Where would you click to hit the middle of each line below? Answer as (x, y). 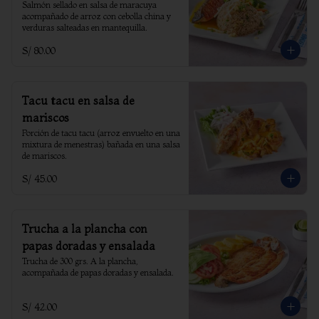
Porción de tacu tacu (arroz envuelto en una (101, 133)
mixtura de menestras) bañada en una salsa (101, 144)
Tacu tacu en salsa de (78, 100)
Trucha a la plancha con (85, 229)
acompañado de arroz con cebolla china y (96, 16)
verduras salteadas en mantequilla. (85, 27)
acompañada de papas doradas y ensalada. (98, 272)
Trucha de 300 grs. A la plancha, (80, 261)
